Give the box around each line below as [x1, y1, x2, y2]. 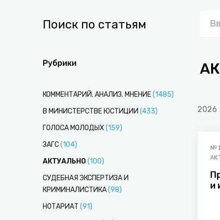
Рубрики [43, 58, 77, 68]
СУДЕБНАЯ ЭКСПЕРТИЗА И [43, 174, 129, 182]
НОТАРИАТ [43, 202, 79, 211]
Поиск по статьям [43, 17, 146, 31]
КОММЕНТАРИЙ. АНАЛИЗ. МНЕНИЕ [43, 90, 151, 99]
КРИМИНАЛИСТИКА [43, 186, 107, 194]
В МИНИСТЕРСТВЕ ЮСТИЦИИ [43, 107, 138, 115]
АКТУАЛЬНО [43, 157, 86, 165]
